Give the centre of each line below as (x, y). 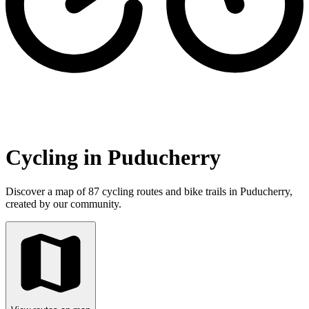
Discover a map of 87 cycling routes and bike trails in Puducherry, (149, 191)
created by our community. (63, 203)
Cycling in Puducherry (113, 158)
